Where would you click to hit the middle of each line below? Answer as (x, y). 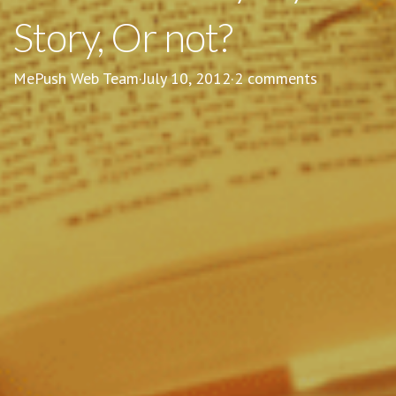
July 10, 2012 (187, 78)
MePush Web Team (76, 78)
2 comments (276, 78)
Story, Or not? (123, 37)
